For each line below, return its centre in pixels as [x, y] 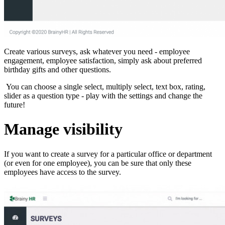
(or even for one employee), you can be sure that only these [98, 163]
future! [15, 104]
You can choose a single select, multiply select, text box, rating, [105, 86]
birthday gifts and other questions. [59, 69]
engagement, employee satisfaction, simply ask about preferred [103, 60]
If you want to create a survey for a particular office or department [108, 154]
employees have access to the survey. [64, 172]
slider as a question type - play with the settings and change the [103, 95]
